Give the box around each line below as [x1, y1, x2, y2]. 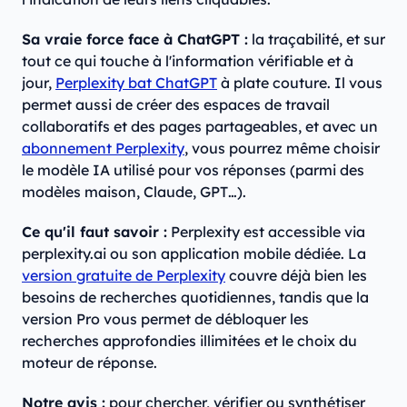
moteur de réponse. [22, 353, 157, 372]
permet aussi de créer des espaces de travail [22, 95, 330, 114]
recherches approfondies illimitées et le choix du [22, 332, 357, 351]
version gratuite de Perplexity [22, 266, 225, 285]
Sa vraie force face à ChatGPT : [22, 30, 248, 49]
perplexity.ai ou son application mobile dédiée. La [22, 244, 366, 263]
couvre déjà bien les [225, 266, 367, 285]
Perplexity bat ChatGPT [55, 74, 217, 93]
